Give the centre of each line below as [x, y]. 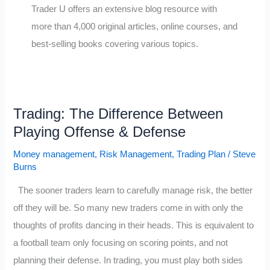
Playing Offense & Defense [100, 132]
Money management [54, 154]
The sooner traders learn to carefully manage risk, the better [133, 191]
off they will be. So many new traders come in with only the [128, 208]
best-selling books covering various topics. [115, 44]
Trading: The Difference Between [118, 114]
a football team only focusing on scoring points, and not [121, 243]
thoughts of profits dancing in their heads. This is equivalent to [134, 226]
